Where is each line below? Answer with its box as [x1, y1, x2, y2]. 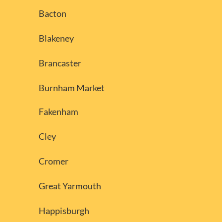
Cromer [38, 155, 68, 166]
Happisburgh [38, 205, 89, 216]
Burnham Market [38, 82, 105, 93]
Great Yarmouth [38, 180, 101, 191]
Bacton [38, 7, 66, 19]
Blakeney [38, 32, 74, 44]
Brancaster [38, 57, 81, 68]
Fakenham [38, 106, 78, 117]
